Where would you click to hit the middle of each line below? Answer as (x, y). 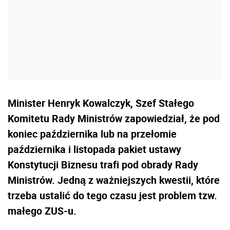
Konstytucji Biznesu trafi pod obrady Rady (103, 164)
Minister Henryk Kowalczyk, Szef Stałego (101, 103)
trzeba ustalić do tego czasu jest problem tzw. (112, 195)
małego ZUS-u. (42, 210)
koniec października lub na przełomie (92, 133)
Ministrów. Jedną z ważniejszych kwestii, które (114, 180)
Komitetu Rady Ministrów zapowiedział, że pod (114, 118)
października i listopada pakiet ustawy (94, 149)
